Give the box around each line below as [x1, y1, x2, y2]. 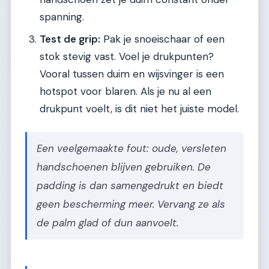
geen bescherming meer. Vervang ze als [37, 198, 225, 211]
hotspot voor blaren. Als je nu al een [40, 85, 211, 98]
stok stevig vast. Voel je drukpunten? [40, 50, 214, 64]
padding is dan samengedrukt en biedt [37, 179, 223, 193]
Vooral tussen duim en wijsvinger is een [40, 67, 224, 81]
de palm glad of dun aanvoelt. [37, 216, 178, 230]
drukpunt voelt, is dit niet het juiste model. [40, 102, 239, 116]
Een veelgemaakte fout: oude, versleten [37, 142, 226, 156]
